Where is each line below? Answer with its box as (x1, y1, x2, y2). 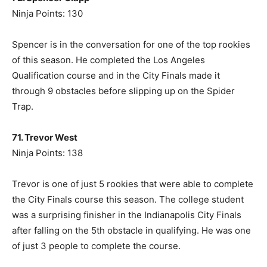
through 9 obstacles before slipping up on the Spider (12, 85, 235, 97)
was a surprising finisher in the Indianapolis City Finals (12, 209, 241, 221)
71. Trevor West (12, 132, 77, 144)
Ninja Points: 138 (12, 147, 83, 159)
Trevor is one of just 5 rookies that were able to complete (12, 178, 253, 190)
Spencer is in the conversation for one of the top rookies (12, 39, 250, 51)
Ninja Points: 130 (12, 8, 83, 20)
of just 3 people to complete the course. (12, 240, 181, 252)
